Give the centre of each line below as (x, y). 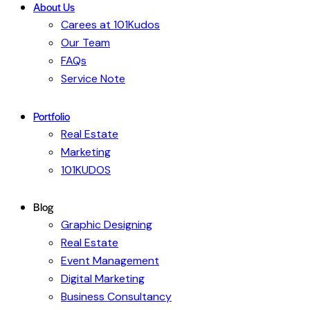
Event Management (110, 260)
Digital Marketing (103, 278)
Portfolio (52, 116)
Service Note (93, 79)
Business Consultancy (116, 296)
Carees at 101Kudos (110, 25)
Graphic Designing (107, 224)
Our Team (85, 43)
